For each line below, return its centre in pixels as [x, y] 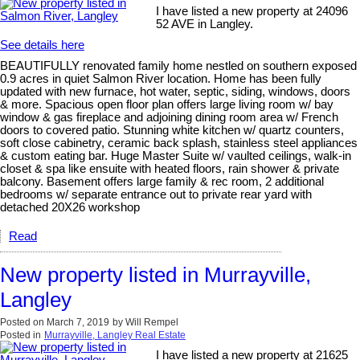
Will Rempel [152, 322]
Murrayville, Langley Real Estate [115, 335]
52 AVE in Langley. [205, 24]
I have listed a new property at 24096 [252, 11]
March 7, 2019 [78, 322]
